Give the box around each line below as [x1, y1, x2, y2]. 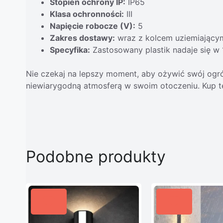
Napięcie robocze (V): [50, 20, 135, 31]
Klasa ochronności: [50, 8, 124, 19]
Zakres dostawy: [50, 32, 115, 43]
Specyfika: [50, 44, 90, 55]
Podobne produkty [26, 146, 166, 166]
